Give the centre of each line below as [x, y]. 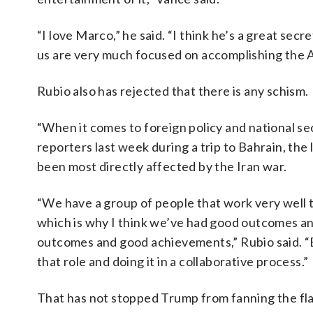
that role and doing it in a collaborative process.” [173, 261]
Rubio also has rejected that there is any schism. [173, 91]
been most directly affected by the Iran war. [162, 166]
